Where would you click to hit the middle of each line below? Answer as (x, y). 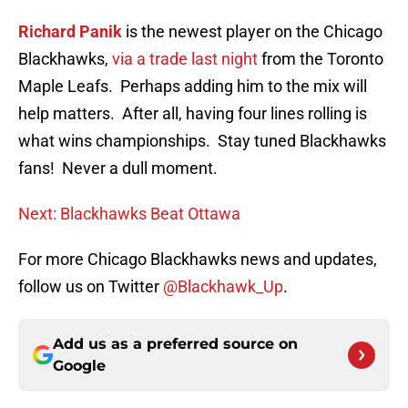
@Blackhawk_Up (223, 287)
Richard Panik (70, 32)
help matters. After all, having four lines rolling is (193, 114)
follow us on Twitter (91, 287)
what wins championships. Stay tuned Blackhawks (202, 141)
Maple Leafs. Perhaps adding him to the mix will (193, 87)
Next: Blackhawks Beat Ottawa (129, 214)
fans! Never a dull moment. (118, 168)
